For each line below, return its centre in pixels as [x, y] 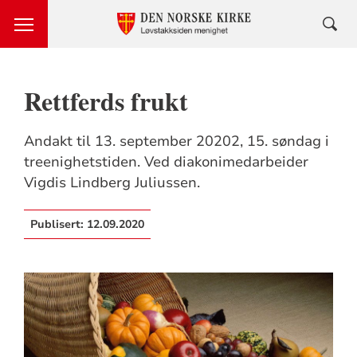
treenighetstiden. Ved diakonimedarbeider [166, 162]
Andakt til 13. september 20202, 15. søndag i [176, 141]
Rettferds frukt [106, 101]
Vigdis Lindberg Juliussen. [112, 182]
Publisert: [58, 224]
